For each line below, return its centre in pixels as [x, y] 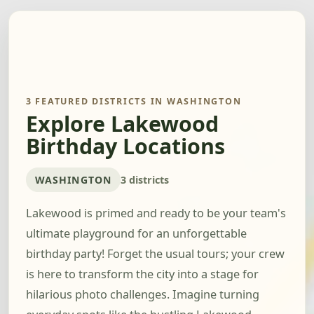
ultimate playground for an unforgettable [136, 234]
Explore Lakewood [122, 124]
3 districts [144, 179]
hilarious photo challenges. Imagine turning [143, 295]
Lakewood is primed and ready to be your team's [156, 213]
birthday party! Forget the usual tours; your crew [155, 254]
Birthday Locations [125, 146]
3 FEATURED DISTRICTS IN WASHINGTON [134, 101]
